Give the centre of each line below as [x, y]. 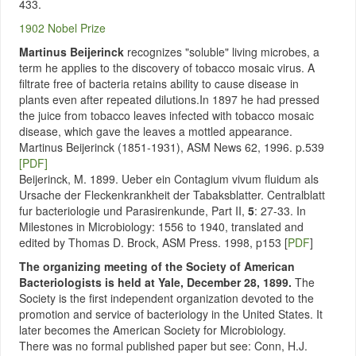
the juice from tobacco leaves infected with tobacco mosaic [166, 115]
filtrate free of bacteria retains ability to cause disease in [159, 83]
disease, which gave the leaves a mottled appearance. [156, 131]
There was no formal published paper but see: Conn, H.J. [163, 346]
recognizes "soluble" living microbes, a [222, 52]
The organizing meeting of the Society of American [157, 266]
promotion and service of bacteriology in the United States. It [171, 314]
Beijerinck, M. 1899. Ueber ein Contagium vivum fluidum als [169, 179]
